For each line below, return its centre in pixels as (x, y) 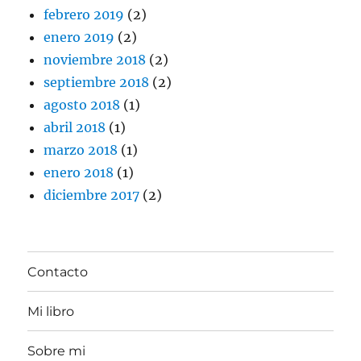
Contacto (58, 272)
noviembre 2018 (95, 60)
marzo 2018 (81, 150)
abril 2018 (75, 128)
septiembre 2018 (97, 83)
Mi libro (51, 311)
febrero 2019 (84, 15)
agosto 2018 (82, 105)
